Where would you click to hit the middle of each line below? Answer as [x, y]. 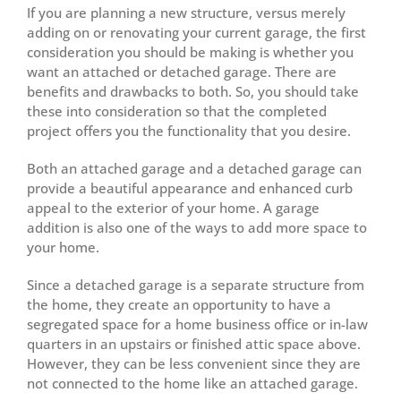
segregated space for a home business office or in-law [197, 324]
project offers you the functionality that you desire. [189, 130]
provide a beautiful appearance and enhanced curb [190, 188]
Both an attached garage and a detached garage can [194, 168]
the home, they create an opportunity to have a [179, 304]
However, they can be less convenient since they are [194, 363]
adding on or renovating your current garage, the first [196, 32]
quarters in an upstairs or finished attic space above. [194, 343]
